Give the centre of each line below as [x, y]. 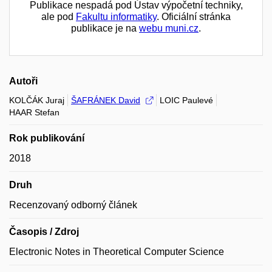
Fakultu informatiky [116, 16]
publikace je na [105, 28]
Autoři [23, 81]
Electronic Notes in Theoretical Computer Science [117, 251]
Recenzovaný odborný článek [73, 205]
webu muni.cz [169, 28]
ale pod [59, 16]
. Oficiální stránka [194, 16]
